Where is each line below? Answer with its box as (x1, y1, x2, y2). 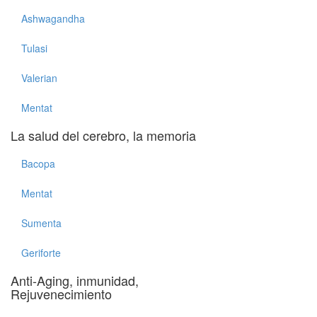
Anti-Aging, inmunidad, (11, 271, 139, 289)
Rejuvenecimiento (11, 284, 112, 303)
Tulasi (21, 41, 47, 55)
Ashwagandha (21, 11, 85, 25)
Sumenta (21, 216, 62, 230)
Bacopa (21, 156, 55, 171)
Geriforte (21, 246, 61, 260)
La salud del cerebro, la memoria (11, 126, 196, 144)
